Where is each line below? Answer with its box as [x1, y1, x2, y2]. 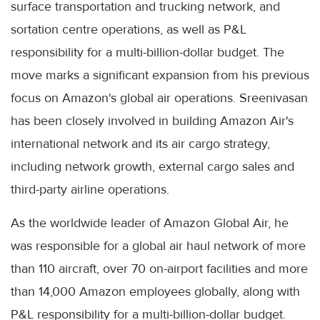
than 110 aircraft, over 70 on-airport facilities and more [11, 260, 308, 276]
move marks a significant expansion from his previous [11, 66, 309, 83]
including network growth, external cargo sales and [11, 158, 294, 174]
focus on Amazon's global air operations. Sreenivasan [11, 89, 308, 106]
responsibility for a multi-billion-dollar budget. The [11, 44, 284, 60]
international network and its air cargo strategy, [11, 135, 270, 151]
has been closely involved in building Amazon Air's [11, 112, 294, 129]
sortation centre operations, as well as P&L [11, 21, 246, 37]
